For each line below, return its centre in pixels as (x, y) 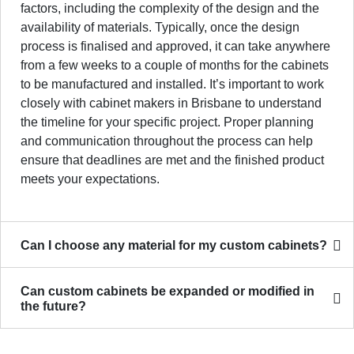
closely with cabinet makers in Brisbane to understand (171, 103)
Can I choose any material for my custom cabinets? (174, 245)
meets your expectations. (90, 179)
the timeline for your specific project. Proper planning (167, 122)
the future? (53, 306)
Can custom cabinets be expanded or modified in (168, 291)
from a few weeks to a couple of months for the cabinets (175, 65)
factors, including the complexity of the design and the (170, 8)
